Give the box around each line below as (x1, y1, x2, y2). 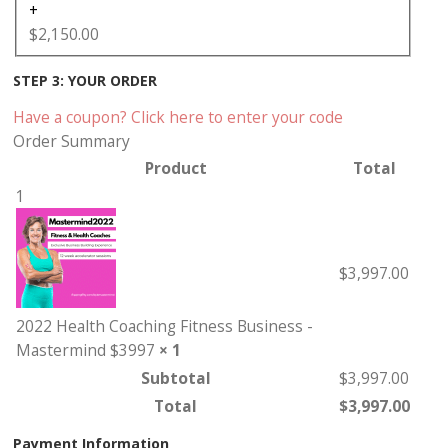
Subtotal (140, 366, 211, 389)
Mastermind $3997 (16, 338, 159, 361)
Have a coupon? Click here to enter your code (13, 105, 343, 128)
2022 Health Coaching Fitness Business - (16, 314, 313, 337)
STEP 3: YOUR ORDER (13, 70, 157, 90)
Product (144, 156, 207, 179)
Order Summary (13, 129, 130, 152)
